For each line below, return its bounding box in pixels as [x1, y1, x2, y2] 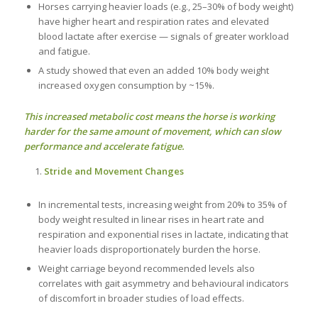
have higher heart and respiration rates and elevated [38, 14, 269, 28]
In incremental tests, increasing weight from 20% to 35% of [38, 197, 287, 211]
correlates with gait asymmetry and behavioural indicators [38, 276, 289, 290]
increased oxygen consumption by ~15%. [38, 78, 214, 92]
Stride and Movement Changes [43, 164, 184, 177]
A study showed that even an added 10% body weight [38, 63, 269, 77]
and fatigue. [38, 44, 90, 57]
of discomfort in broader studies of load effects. [38, 291, 244, 305]
